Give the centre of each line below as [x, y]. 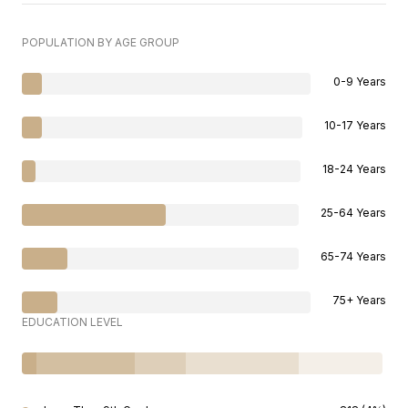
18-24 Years [354, 169]
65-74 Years [353, 257]
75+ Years [359, 301]
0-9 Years [360, 82]
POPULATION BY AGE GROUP [101, 43]
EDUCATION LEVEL [72, 322]
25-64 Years [353, 213]
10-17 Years [355, 126]
